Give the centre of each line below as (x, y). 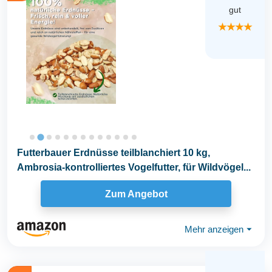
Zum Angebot (136, 194)
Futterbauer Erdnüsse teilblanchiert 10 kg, (114, 153)
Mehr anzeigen (214, 229)
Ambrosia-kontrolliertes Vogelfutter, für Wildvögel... (134, 167)
